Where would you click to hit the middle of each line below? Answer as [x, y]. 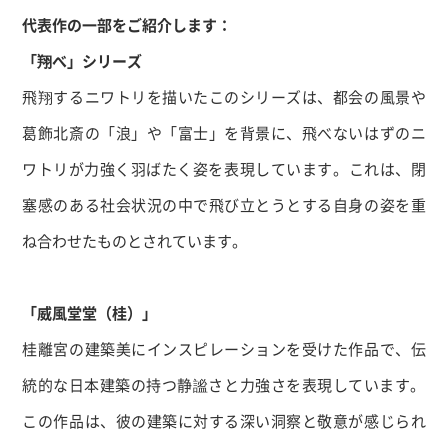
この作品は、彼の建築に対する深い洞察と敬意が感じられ [224, 421]
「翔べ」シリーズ [82, 61]
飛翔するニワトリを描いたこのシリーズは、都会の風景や [224, 97]
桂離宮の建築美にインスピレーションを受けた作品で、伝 [224, 349]
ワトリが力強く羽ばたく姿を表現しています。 [185, 169]
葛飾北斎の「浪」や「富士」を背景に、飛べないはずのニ [224, 133]
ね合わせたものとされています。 [135, 241]
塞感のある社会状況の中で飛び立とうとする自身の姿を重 [224, 205]
